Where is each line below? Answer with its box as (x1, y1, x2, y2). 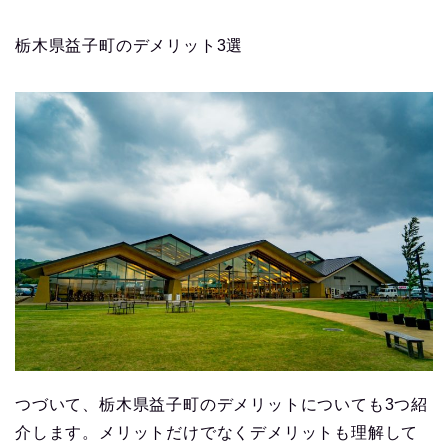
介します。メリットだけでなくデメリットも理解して (15, 423, 419, 441)
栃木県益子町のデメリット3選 (15, 36, 244, 54)
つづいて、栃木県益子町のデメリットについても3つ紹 (15, 395, 428, 413)
